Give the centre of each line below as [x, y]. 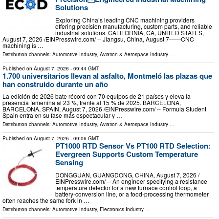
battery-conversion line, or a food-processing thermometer [132, 194]
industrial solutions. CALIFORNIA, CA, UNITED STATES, [130, 32]
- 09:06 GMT [84, 139]
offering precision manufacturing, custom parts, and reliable [134, 26]
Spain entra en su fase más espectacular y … [62, 115]
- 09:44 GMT [84, 68]
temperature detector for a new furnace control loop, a [126, 187]
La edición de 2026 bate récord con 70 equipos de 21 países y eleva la [97, 96]
